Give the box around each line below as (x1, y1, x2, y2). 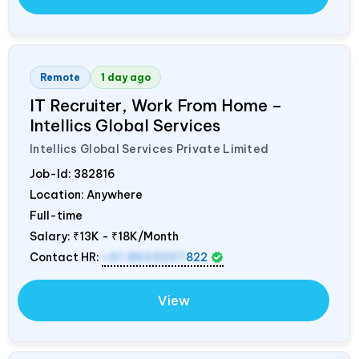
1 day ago (101, 71, 151, 83)
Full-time (30, 208, 83, 223)
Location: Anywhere (30, 187, 143, 202)
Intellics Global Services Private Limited (30, 141, 269, 156)
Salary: (30, 228, 73, 244)
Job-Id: (30, 166, 74, 181)
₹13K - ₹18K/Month (73, 228, 179, 244)
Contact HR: (30, 249, 102, 264)
